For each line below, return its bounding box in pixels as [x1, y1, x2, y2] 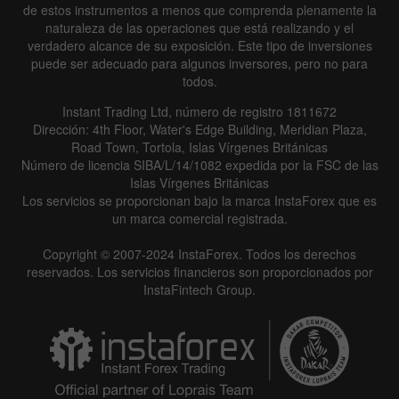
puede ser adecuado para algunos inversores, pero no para [31, 53, 368, 72]
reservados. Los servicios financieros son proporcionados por [26, 262, 373, 281]
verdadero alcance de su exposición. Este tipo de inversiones [27, 36, 372, 54]
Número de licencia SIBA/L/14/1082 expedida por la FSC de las [20, 155, 379, 174]
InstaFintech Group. [143, 280, 256, 298]
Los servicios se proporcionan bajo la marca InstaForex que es [22, 191, 377, 209]
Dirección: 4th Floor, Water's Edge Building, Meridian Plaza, [32, 119, 367, 138]
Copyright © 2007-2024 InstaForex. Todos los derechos [43, 244, 356, 263]
